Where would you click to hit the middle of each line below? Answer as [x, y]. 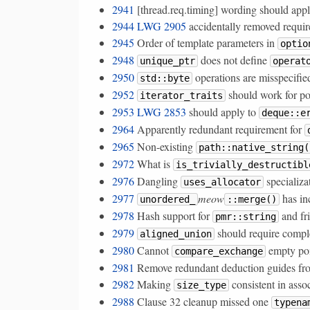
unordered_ [167, 199]
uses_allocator [222, 182]
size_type [201, 285]
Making [154, 284]
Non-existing [165, 146]
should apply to [222, 111]
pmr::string [246, 216]
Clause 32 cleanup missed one [203, 301]
